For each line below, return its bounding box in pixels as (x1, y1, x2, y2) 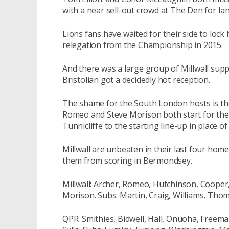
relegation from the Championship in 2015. (62, 39, 223, 51)
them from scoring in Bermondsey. (62, 155, 192, 166)
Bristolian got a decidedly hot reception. (62, 74, 210, 85)
